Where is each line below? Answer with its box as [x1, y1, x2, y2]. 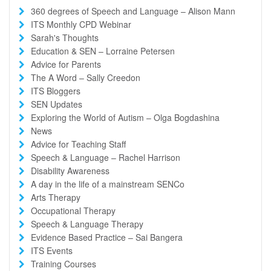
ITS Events [31, 244, 73, 256]
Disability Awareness [31, 164, 109, 177]
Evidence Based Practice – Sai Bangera [31, 230, 183, 243]
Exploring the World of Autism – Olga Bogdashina [31, 111, 220, 123]
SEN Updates [31, 97, 82, 110]
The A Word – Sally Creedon [31, 71, 140, 83]
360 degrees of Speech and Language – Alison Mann [31, 4, 235, 17]
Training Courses [31, 257, 96, 270]
